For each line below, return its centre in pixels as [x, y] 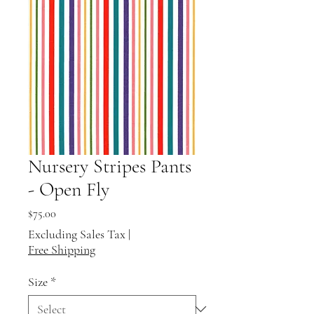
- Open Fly [69, 189]
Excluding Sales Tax [77, 234]
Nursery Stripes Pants [110, 166]
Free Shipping [62, 249]
